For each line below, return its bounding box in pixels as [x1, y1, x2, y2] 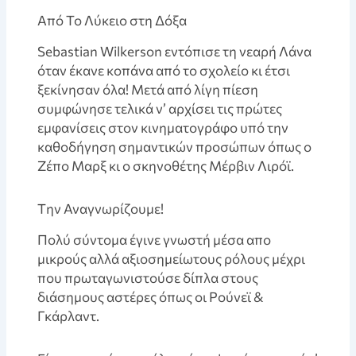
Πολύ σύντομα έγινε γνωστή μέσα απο [37, 231, 272, 249]
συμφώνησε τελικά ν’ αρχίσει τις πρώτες [37, 100, 283, 118]
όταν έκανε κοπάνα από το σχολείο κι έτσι [37, 62, 291, 79]
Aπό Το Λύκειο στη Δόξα [37, 12, 188, 29]
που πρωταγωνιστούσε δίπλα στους [37, 269, 259, 287]
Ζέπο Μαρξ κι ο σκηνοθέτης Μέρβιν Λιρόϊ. [37, 157, 295, 175]
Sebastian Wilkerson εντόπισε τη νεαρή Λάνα [37, 43, 312, 60]
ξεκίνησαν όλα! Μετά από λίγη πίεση [37, 81, 259, 99]
